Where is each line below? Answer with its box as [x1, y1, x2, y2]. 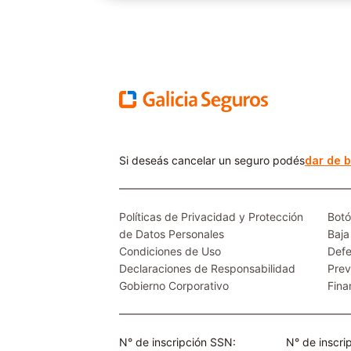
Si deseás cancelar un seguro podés [119, 153, 305, 167]
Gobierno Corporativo [119, 278, 229, 292]
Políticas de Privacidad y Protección [119, 209, 303, 223]
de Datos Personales [119, 226, 224, 241]
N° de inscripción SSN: [119, 335, 236, 349]
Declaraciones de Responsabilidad [119, 261, 295, 275]
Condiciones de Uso [119, 244, 221, 258]
